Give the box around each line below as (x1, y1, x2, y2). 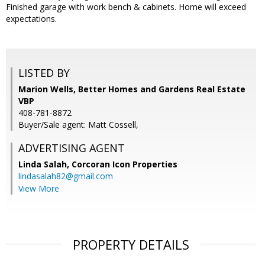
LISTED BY (18, 66, 70, 80)
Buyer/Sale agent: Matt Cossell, (18, 119, 138, 131)
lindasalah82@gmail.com (18, 170, 113, 182)
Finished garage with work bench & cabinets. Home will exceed (6, 1, 246, 13)
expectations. (6, 13, 57, 25)
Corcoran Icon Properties (72, 159, 177, 170)
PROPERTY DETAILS (73, 235, 189, 254)
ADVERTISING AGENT (18, 141, 125, 156)
